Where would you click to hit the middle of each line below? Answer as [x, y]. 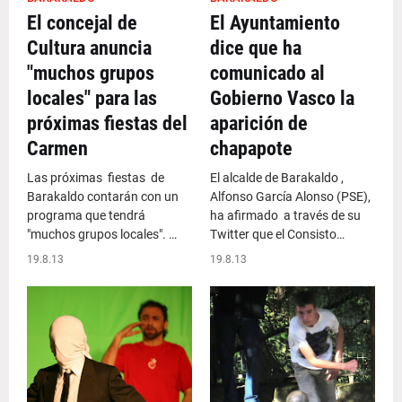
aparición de [259, 123]
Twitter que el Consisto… [277, 234]
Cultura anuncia [89, 48]
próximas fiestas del [107, 123]
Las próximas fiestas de [96, 178]
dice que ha [256, 48]
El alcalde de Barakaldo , [277, 178]
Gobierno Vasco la [282, 98]
